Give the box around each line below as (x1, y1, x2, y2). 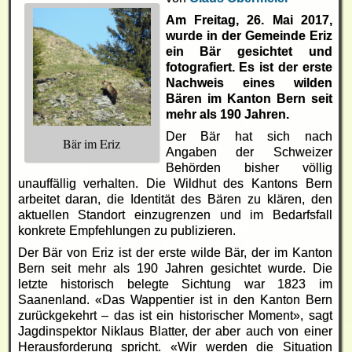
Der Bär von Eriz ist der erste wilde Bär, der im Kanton (17, 246, 332, 260)
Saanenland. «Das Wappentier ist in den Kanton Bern (17, 293, 332, 307)
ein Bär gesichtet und (165, 45, 332, 59)
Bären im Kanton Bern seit (165, 92, 332, 106)
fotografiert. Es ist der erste (165, 60, 332, 75)
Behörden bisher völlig (165, 161, 332, 175)
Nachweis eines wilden (165, 76, 332, 90)
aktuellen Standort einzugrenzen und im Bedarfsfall (17, 208, 332, 222)
